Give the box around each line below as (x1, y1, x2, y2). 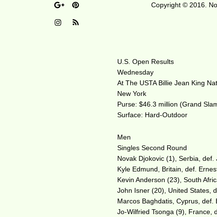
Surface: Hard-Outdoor (117, 111, 188, 119)
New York (117, 90, 147, 97)
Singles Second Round (117, 144, 187, 152)
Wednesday (117, 68, 154, 76)
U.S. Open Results (117, 58, 174, 65)
